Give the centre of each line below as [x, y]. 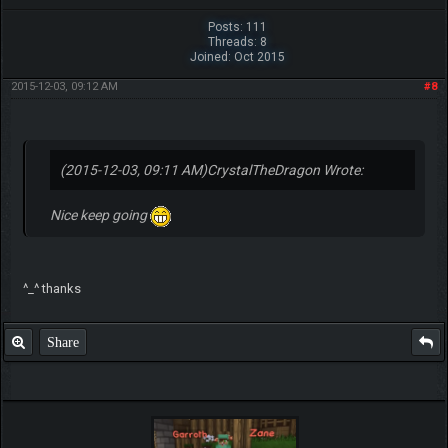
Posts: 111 [237, 26]
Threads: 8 [237, 41]
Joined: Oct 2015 [237, 56]
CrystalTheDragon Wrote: [284, 169]
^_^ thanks [51, 288]
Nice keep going [99, 214]
